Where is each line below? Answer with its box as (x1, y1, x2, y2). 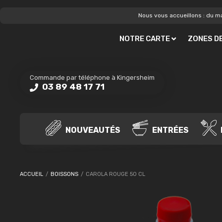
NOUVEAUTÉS (63, 125, 120, 135)
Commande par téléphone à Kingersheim (30, 74, 155, 81)
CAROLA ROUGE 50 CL (84, 171, 145, 177)
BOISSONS (51, 171, 78, 177)
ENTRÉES (150, 125, 189, 135)
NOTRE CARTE (119, 34, 170, 43)
